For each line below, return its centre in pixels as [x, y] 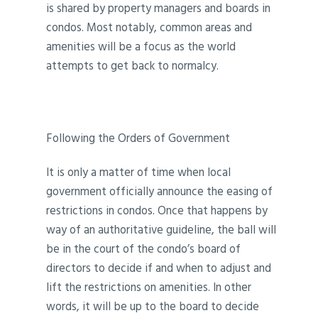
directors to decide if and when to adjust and [159, 267]
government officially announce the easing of [160, 191]
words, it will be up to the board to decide [153, 306]
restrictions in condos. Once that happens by [157, 210]
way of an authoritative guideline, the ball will [161, 229]
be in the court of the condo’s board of [144, 248]
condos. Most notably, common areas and [149, 27]
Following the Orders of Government [138, 138]
